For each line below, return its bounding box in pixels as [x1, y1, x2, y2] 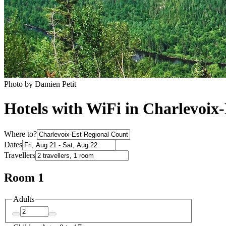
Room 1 [4, 171, 44, 184]
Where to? [4, 129, 37, 138]
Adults [13, 194, 34, 203]
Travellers [4, 150, 35, 159]
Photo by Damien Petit [4, 79, 76, 88]
